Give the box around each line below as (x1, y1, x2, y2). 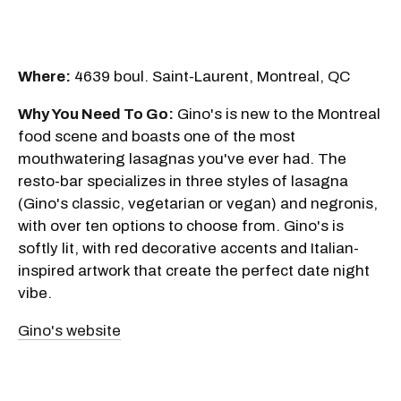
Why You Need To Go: (18, 106, 174, 124)
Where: (18, 68, 71, 86)
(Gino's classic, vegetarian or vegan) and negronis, (18, 195, 378, 213)
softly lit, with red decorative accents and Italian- (18, 240, 359, 258)
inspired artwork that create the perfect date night (18, 262, 370, 280)
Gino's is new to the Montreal (174, 106, 380, 124)
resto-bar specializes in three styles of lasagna (18, 173, 348, 191)
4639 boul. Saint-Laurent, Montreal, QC (71, 68, 350, 86)
